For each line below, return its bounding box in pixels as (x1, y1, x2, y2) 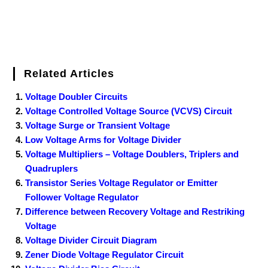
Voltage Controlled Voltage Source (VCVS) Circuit (25, 105, 233, 116)
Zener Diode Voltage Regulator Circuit (25, 249, 184, 260)
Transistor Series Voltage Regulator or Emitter (25, 177, 218, 188)
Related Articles (24, 67, 115, 80)
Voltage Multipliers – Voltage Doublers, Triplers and (25, 148, 239, 159)
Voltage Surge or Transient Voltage (25, 120, 170, 130)
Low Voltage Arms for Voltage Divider (25, 134, 182, 145)
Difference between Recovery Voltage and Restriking (25, 206, 245, 217)
